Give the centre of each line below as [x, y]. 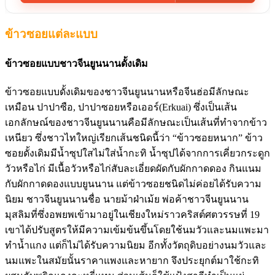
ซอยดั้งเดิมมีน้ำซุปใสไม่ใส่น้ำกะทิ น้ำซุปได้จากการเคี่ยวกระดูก [137, 153]
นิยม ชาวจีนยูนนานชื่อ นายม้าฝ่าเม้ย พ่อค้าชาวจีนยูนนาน [127, 199]
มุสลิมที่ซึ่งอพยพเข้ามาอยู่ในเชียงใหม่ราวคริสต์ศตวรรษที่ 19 [132, 215]
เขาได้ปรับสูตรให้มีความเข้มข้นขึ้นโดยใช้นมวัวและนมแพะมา [137, 230]
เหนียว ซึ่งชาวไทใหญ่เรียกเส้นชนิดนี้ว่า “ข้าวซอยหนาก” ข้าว [134, 138]
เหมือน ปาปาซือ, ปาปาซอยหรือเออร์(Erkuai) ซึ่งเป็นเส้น [121, 107]
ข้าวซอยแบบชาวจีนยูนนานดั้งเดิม [76, 64]
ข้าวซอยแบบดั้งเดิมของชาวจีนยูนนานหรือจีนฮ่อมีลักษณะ [127, 92]
